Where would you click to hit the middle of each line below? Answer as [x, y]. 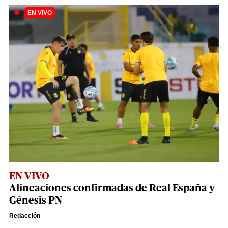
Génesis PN [36, 200]
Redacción [25, 216]
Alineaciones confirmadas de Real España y [112, 188]
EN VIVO [29, 176]
